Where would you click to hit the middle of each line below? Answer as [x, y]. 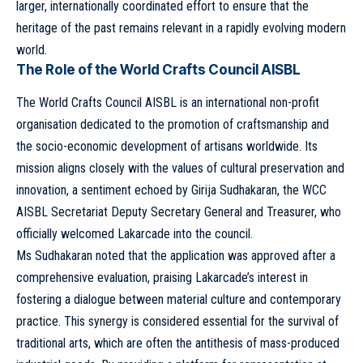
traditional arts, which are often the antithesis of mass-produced [178, 344]
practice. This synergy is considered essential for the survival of [177, 322]
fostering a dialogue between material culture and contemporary [179, 300]
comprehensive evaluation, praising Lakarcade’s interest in [162, 278]
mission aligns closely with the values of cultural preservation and [180, 169]
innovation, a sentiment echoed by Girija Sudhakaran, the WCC [171, 190]
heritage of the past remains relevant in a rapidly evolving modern [181, 28]
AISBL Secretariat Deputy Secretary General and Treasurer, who [179, 212]
